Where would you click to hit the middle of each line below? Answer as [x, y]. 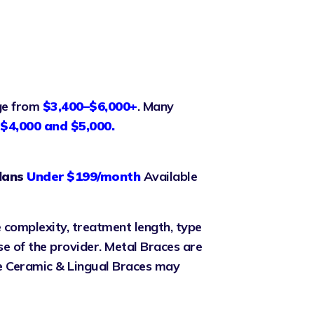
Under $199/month [83, 176]
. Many [155, 106]
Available [169, 176]
